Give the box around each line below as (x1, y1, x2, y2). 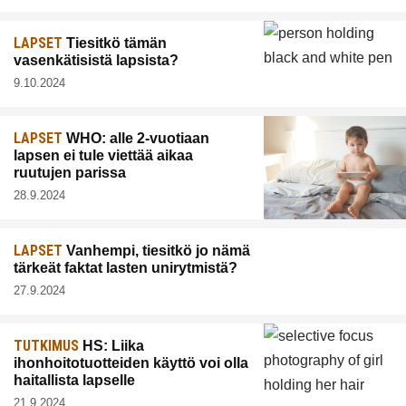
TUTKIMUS (14, 336, 79, 354)
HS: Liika (79, 337, 144, 353)
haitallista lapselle (14, 372, 135, 388)
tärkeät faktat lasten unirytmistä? (14, 259, 237, 275)
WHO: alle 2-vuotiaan (63, 130, 209, 146)
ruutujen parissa (14, 164, 126, 180)
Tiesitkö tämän (63, 34, 167, 51)
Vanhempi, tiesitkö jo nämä (63, 242, 250, 258)
